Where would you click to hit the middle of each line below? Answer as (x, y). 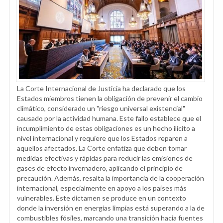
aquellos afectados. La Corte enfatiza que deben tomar (102, 148)
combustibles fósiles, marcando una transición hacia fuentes (110, 218)
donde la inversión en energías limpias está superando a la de (111, 208)
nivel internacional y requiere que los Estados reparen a (102, 138)
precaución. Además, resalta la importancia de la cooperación (111, 178)
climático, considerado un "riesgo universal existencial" (101, 108)
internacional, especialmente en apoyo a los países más (102, 188)
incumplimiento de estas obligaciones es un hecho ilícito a (106, 128)
